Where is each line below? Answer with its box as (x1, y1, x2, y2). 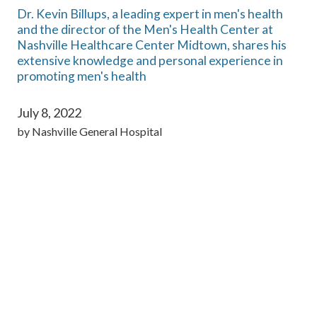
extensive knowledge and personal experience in (17, 52, 283, 68)
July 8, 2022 (17, 105, 81, 121)
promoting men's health (17, 68, 146, 83)
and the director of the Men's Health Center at (17, 21, 273, 37)
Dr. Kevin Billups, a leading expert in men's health (17, 6, 283, 21)
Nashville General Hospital (32, 125, 162, 139)
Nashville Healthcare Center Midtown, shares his (17, 37, 287, 52)
